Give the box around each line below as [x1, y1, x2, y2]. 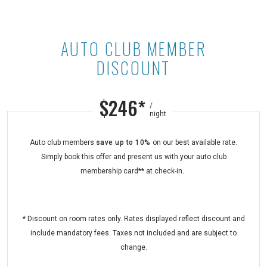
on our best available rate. [153, 138, 238, 147]
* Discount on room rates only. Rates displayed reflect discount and [22, 214, 245, 223]
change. [120, 243, 147, 252]
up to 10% [113, 138, 153, 147]
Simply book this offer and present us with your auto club [41, 152, 226, 161]
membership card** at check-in [80, 166, 182, 175]
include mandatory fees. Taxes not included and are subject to [30, 228, 237, 237]
